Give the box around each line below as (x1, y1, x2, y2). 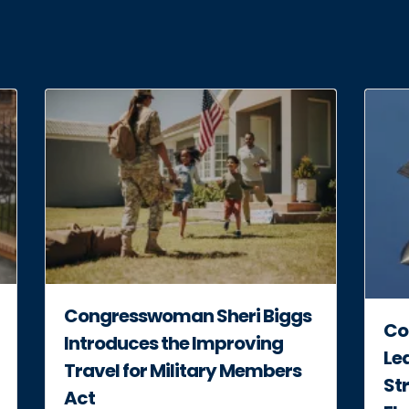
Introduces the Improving (64, 330, 283, 356)
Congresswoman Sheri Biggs (64, 302, 311, 329)
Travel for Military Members (64, 357, 301, 383)
